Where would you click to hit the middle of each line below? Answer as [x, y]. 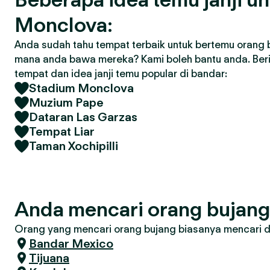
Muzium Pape [66, 102]
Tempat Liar [62, 131]
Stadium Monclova [81, 88]
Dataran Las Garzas [83, 117]
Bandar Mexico [71, 243]
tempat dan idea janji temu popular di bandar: [121, 74]
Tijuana [49, 258]
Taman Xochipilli [74, 146]
